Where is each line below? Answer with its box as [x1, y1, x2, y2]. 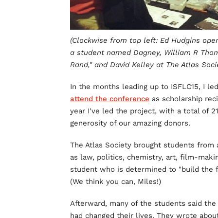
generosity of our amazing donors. [70, 119, 190, 128]
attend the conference [70, 94, 149, 104]
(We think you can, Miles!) [70, 177, 161, 186]
